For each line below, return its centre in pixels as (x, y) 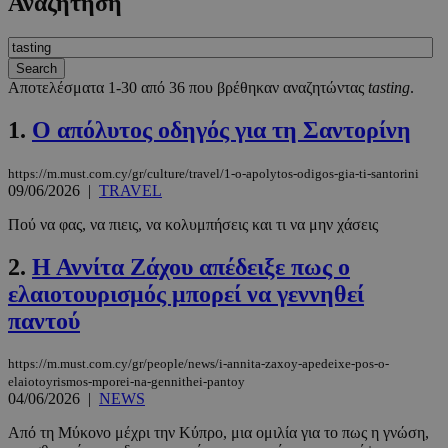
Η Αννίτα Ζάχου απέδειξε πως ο (191, 266)
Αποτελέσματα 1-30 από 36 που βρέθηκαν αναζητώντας (188, 87)
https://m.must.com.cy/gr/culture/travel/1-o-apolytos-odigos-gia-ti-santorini (213, 173)
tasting (389, 87)
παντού (44, 320)
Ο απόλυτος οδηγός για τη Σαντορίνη (221, 129)
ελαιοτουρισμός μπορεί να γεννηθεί (186, 293)
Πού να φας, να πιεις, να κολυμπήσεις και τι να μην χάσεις (193, 224)
